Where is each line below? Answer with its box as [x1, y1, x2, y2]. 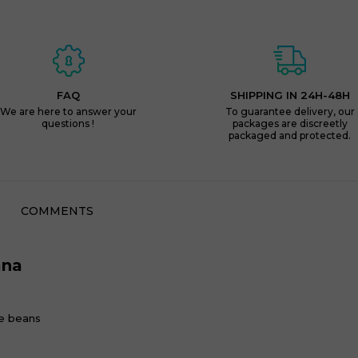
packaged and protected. [229, 129, 352, 141]
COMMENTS [20, 204, 93, 218]
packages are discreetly [232, 117, 348, 129]
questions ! [42, 117, 95, 129]
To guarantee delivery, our [225, 105, 355, 117]
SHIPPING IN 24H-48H [229, 89, 350, 101]
